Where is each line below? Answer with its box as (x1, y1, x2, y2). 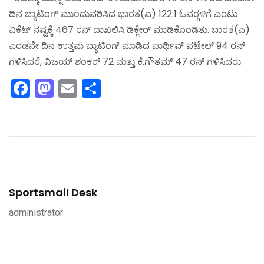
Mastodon (54, 74, 147, 101)
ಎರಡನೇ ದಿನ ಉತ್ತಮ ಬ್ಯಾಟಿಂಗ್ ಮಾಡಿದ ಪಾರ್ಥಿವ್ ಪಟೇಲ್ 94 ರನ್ (9, 38, 245, 52)
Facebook (30, 74, 120, 101)
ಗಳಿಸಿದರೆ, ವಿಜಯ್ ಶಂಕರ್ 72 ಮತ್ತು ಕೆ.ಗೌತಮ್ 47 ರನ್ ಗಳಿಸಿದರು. (9, 54, 243, 68)
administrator (9, 206, 63, 218)
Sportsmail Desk (9, 184, 97, 200)
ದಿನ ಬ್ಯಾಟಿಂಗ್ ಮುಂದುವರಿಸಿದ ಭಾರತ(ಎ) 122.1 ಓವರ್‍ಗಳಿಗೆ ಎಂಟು (9, 6, 237, 21)
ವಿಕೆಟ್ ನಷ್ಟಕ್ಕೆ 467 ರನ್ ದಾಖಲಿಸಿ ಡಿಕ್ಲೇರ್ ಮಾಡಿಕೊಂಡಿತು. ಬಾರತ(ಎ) (9, 22, 250, 37)
